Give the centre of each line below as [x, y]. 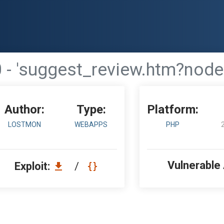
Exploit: [33, 166]
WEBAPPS [91, 124]
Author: [24, 109]
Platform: [173, 109]
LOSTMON [24, 124]
